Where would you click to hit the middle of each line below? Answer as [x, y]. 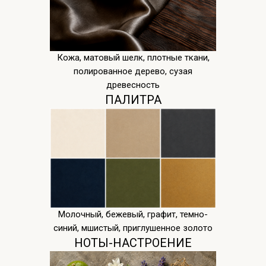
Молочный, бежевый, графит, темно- [133, 215]
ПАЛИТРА [133, 100]
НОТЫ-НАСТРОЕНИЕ [133, 243]
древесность [133, 85]
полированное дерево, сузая [133, 72]
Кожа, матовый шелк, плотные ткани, [133, 58]
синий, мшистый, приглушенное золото [133, 228]
